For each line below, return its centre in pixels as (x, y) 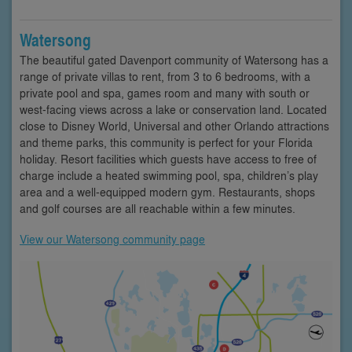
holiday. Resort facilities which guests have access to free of (168, 158)
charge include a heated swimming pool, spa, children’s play (169, 175)
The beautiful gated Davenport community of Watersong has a (174, 59)
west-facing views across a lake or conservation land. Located (173, 109)
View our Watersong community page (112, 238)
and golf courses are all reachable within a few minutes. (158, 208)
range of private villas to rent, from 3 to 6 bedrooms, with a (165, 76)
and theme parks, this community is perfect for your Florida (166, 142)
